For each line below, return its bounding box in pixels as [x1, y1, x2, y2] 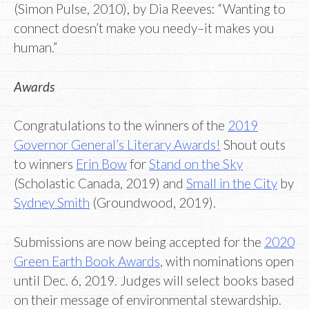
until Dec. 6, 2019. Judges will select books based [14, 272, 295, 288]
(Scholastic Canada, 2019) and [14, 175, 186, 192]
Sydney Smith [14, 195, 90, 211]
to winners [14, 156, 76, 172]
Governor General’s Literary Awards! [14, 137, 221, 153]
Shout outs [221, 137, 286, 153]
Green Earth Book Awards [14, 252, 160, 269]
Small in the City [186, 175, 277, 192]
